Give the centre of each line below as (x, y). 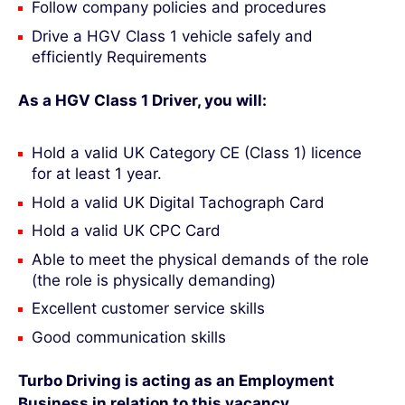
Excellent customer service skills (148, 309)
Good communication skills (129, 337)
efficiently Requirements (119, 57)
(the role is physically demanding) (154, 280)
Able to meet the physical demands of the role (200, 259)
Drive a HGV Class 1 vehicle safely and (172, 36)
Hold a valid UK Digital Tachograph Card (178, 202)
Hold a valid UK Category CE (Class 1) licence (197, 153)
